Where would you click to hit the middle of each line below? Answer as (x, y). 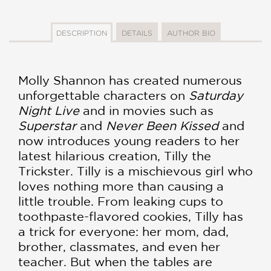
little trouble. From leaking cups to (121, 201)
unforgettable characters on (103, 96)
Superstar (47, 126)
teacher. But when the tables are (115, 262)
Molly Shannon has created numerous (130, 80)
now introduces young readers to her (129, 141)
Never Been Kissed (162, 126)
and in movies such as (146, 111)
